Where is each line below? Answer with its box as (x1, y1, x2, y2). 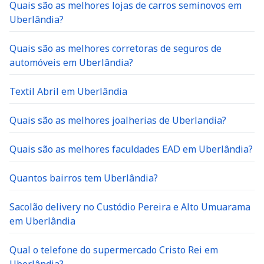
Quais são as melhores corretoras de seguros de (9, 42, 222, 55)
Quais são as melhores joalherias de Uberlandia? (9, 114, 226, 127)
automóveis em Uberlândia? (9, 56, 133, 69)
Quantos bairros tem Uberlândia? (9, 171, 158, 184)
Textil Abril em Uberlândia (9, 85, 127, 98)
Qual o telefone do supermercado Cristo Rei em (9, 243, 218, 256)
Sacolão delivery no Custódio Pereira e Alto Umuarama (9, 200, 250, 213)
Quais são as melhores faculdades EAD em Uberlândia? (9, 143, 253, 156)
